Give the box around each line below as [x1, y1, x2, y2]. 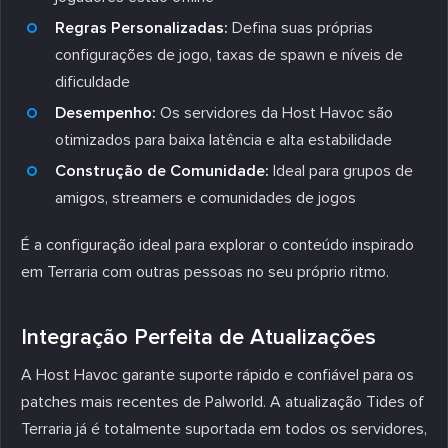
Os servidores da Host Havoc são [156, 102, 393, 123]
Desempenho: [55, 102, 156, 123]
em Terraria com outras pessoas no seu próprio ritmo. [21, 261, 389, 282]
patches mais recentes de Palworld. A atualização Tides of [21, 391, 424, 412]
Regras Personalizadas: [55, 17, 228, 38]
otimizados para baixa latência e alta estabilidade [55, 129, 392, 150]
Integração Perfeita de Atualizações [21, 323, 376, 351]
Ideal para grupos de [269, 160, 413, 181]
